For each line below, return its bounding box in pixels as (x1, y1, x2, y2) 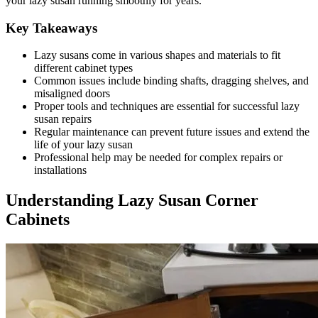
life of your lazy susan (34, 138, 133, 151)
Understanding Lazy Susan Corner (6, 191, 258, 210)
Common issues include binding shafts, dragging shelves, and (34, 75, 309, 87)
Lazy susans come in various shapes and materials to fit (34, 49, 280, 62)
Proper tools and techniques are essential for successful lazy (34, 100, 300, 113)
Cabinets (6, 210, 70, 229)
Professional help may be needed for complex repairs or (34, 151, 283, 164)
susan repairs (34, 113, 92, 126)
